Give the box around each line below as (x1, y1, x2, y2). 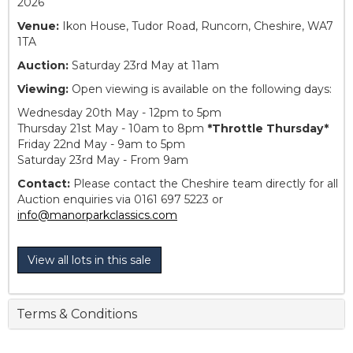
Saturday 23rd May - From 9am (17, 153, 188, 168)
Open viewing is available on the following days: (72, 82, 332, 97)
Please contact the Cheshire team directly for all (70, 176, 338, 191)
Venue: (17, 19, 59, 34)
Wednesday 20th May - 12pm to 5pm (17, 106, 221, 121)
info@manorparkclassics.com (17, 208, 177, 223)
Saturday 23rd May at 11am (69, 58, 219, 73)
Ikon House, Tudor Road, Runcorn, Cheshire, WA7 (59, 19, 333, 34)
